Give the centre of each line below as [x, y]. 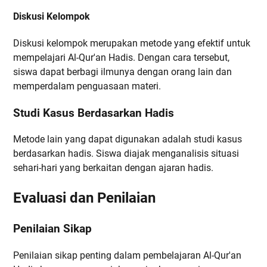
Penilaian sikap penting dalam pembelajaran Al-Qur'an [127, 255]
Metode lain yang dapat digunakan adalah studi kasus [128, 139]
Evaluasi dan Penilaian [84, 198]
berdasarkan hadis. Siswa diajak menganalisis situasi [126, 154]
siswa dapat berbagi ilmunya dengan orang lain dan [122, 72]
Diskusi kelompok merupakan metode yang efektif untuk [132, 43]
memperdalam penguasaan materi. [87, 86]
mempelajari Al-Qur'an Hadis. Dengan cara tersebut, [121, 58]
